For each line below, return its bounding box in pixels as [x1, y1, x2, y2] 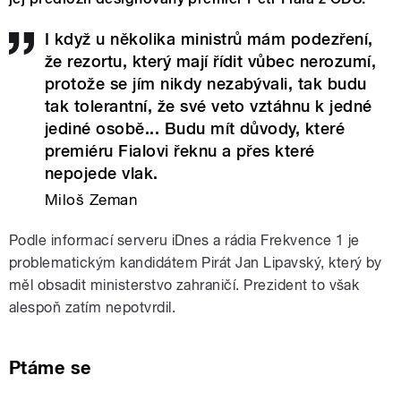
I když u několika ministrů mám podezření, [45, 30, 373, 49]
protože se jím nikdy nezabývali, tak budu [45, 74, 367, 94]
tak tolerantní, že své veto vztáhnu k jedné [45, 97, 372, 116]
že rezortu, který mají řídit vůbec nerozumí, [45, 52, 377, 72]
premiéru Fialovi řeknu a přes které [45, 141, 315, 161]
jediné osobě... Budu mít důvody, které [45, 119, 346, 139]
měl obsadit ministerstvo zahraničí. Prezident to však [9, 276, 360, 294]
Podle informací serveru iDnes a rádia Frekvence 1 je [9, 231, 360, 249]
